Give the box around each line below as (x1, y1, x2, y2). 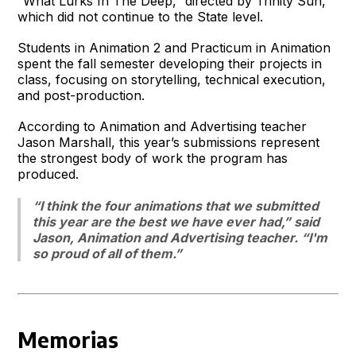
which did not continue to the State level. (17, 8, 264, 25)
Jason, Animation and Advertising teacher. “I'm (33, 229, 328, 246)
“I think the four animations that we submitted (33, 197, 319, 214)
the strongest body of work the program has (17, 149, 288, 166)
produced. (17, 165, 79, 182)
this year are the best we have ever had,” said (33, 213, 320, 230)
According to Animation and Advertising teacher (17, 118, 308, 134)
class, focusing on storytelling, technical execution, (17, 71, 327, 87)
